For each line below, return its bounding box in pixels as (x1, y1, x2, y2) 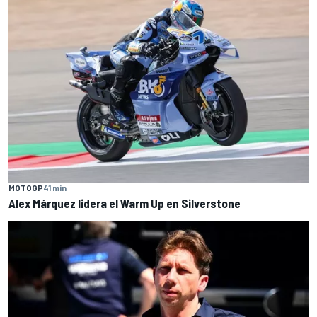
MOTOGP (8, 183, 43, 193)
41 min (43, 183, 67, 193)
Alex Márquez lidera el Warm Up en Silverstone (8, 196, 241, 211)
